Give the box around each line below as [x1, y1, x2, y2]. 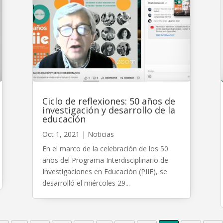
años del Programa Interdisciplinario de [42, 155, 168, 165]
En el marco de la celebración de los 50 [42, 143, 168, 153]
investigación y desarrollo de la [42, 104, 175, 116]
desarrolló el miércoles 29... [42, 178, 130, 188]
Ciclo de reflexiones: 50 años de [42, 95, 175, 107]
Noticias [87, 129, 114, 139]
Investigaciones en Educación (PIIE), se [42, 166, 167, 176]
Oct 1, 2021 [42, 129, 80, 139]
